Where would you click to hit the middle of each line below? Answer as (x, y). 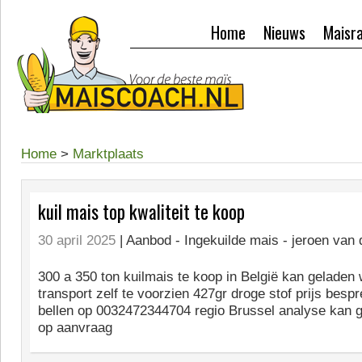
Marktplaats (108, 154)
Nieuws (284, 32)
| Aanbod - (152, 240)
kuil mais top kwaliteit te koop (141, 212)
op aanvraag (75, 328)
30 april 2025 (77, 240)
